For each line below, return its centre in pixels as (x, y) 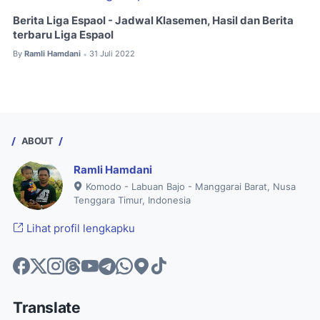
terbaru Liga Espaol (63, 35)
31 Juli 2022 (112, 54)
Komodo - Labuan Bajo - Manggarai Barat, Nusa (189, 187)
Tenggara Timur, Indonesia (132, 201)
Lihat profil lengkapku (79, 228)
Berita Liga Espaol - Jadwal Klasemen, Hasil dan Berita (153, 21)
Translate (47, 307)
